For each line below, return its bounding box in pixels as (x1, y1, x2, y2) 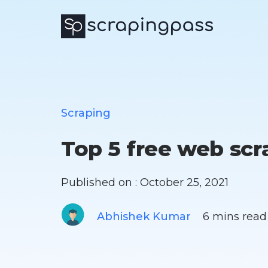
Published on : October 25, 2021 (61, 176, 229, 190)
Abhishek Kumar (97, 210, 191, 224)
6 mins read (191, 210, 267, 224)
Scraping (61, 106, 111, 120)
